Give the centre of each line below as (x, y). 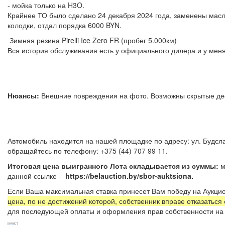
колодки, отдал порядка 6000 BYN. (65, 25)
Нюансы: (23, 95)
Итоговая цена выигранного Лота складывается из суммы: (113, 165)
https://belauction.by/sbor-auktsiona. (131, 176)
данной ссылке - (36, 176)
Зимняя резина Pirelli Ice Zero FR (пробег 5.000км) (92, 40)
